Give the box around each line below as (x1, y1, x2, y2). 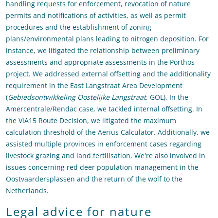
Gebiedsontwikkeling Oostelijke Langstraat (8, 92, 146, 102)
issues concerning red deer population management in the (6, 163, 199, 172)
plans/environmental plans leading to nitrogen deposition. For (6, 34, 209, 44)
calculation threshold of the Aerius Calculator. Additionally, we (6, 127, 210, 137)
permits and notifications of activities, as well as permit (6, 11, 186, 20)
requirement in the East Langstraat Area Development (6, 81, 182, 91)
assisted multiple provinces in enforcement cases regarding (6, 139, 201, 149)
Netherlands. (6, 186, 49, 196)
